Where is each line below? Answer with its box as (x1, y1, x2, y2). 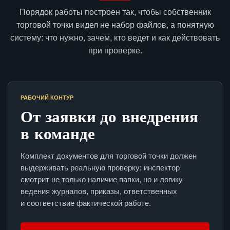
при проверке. (88, 46, 142, 55)
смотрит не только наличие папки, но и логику (21, 175, 183, 184)
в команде (21, 121, 95, 145)
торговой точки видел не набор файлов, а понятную (16, 21, 214, 30)
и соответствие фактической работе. (21, 199, 151, 208)
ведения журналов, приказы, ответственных (21, 187, 177, 196)
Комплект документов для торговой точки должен (21, 151, 197, 161)
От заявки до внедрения (21, 104, 198, 128)
